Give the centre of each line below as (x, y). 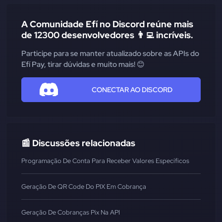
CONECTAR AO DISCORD (132, 90)
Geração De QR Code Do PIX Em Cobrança (84, 187)
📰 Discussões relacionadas (78, 143)
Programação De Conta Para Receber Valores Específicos (105, 161)
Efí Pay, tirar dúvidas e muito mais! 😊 (83, 65)
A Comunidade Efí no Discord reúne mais (107, 24)
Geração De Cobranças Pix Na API (71, 213)
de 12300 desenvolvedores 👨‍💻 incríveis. (107, 35)
